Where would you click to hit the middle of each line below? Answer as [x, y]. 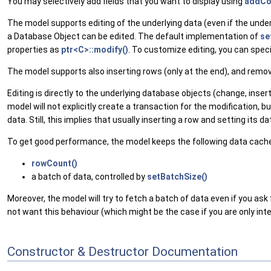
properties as [34, 49]
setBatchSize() [177, 176]
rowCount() [54, 163]
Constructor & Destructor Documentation [122, 252]
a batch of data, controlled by [89, 176]
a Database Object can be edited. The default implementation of [134, 36]
